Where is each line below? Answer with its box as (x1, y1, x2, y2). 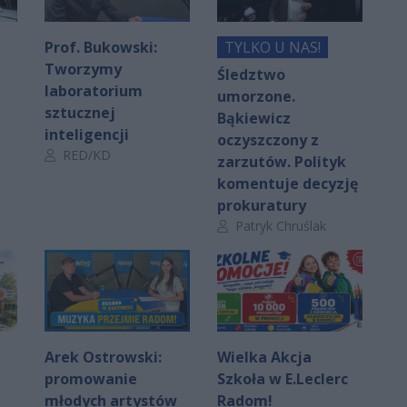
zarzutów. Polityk (217, 151, 346, 172)
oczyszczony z (217, 129, 319, 150)
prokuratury (217, 194, 306, 215)
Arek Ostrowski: (45, 346, 162, 367)
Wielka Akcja (217, 346, 312, 367)
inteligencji (45, 124, 129, 144)
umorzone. (217, 85, 295, 106)
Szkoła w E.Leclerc (217, 368, 348, 389)
